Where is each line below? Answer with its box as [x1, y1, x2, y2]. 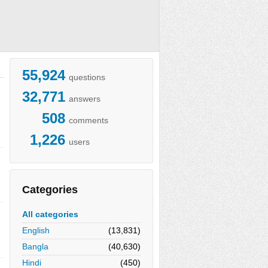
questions [69, 72, 105, 82]
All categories [22, 209, 78, 219]
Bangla [22, 242, 48, 251]
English [22, 226, 50, 235]
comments [69, 115, 108, 125]
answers [69, 94, 100, 103]
